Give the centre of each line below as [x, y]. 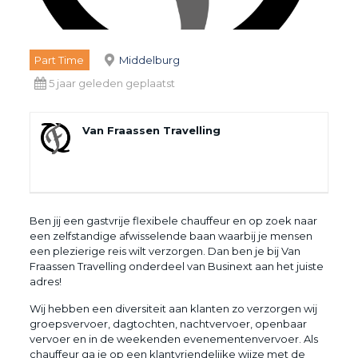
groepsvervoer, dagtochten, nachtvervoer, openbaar [168, 323]
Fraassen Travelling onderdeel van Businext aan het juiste [176, 266]
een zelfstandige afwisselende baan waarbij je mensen [171, 235]
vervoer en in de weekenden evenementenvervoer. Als [173, 338]
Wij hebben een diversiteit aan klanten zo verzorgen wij [173, 308]
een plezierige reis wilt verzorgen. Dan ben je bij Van [165, 251]
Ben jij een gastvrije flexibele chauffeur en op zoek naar [173, 220]
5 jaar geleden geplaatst [112, 83]
